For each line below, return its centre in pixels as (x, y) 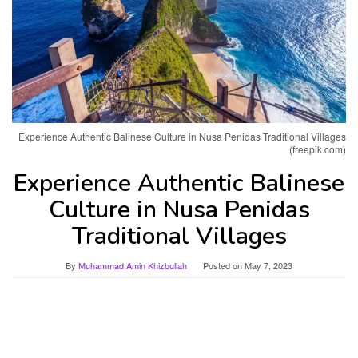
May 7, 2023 (268, 266)
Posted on (224, 266)
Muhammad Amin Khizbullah (133, 266)
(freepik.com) (318, 149)
